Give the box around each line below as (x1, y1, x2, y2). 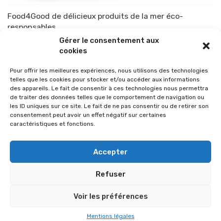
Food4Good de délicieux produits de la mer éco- (7, 11, 183, 21)
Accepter (93, 147, 128, 156)
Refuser (95, 169, 126, 179)
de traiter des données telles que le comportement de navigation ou (10, 94, 204, 101)
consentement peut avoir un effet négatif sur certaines (10, 111, 166, 118)
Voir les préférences (73, 191, 148, 201)
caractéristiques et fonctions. (10, 120, 95, 127)
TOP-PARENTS (18, 37, 65, 44)
